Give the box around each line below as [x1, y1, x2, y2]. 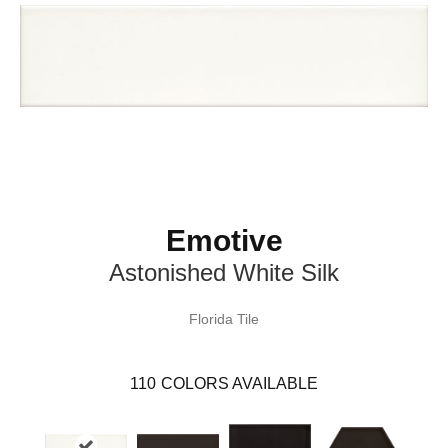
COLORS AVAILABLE [161, 375, 318, 393]
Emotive [165, 224, 283, 258]
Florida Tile [189, 311, 259, 328]
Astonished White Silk [109, 259, 339, 287]
